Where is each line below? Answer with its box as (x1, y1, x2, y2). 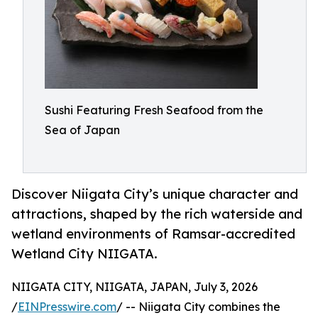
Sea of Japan (45, 123, 120, 137)
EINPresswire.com (18, 300, 116, 314)
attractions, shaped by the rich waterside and (11, 206, 302, 222)
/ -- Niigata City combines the (116, 300, 280, 314)
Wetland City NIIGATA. (11, 246, 158, 262)
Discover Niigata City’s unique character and (11, 186, 298, 202)
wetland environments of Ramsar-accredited (11, 226, 295, 242)
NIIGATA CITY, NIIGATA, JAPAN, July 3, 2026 (11, 280, 258, 295)
